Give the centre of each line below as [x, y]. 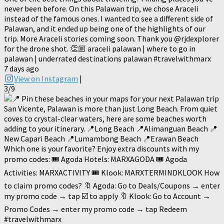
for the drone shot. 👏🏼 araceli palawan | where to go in [100, 49]
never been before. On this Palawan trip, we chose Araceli [101, 9]
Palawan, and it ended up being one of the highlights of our [105, 29]
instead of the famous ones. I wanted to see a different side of [108, 19]
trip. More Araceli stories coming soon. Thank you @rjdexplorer [111, 39]
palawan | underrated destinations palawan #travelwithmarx [107, 59]
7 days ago [21, 69]
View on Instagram [46, 79]
